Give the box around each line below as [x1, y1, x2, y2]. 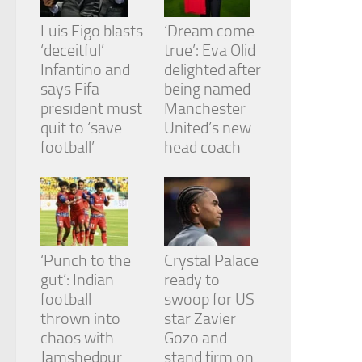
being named [163, 79, 250, 99]
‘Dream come [163, 21, 255, 41]
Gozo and [163, 328, 227, 348]
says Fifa [40, 79, 99, 99]
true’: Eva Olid [163, 40, 255, 61]
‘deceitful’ [40, 40, 104, 61]
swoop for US [163, 289, 255, 309]
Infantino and [40, 60, 130, 80]
